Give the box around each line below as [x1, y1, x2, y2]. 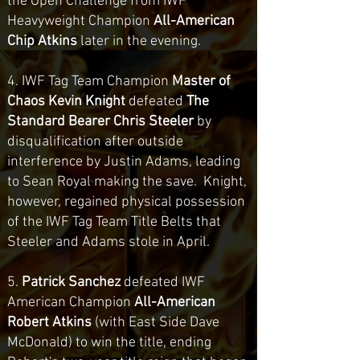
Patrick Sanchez [22, 274, 121, 291]
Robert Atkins [7, 314, 92, 331]
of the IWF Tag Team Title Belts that [7, 214, 221, 231]
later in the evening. [77, 33, 201, 50]
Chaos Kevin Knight [7, 93, 125, 110]
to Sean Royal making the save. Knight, [7, 174, 247, 190]
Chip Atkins [7, 33, 77, 50]
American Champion [7, 294, 134, 311]
